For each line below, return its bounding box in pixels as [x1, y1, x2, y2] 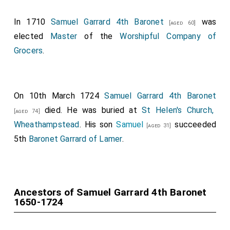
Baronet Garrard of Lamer [28, 134, 122, 144]
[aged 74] [13, 108, 40, 114]
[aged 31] [143, 122, 171, 129]
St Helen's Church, [142, 105, 214, 115]
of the [77, 31, 120, 41]
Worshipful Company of [120, 31, 217, 41]
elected [13, 31, 51, 41]
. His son [79, 120, 117, 129]
